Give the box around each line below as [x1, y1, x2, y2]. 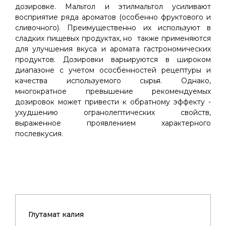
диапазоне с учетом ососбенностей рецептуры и [15, 66, 211, 75]
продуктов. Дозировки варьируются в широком [15, 55, 211, 64]
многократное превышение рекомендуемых [15, 87, 211, 96]
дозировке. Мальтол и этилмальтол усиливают [15, 2, 211, 11]
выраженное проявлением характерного [15, 119, 211, 128]
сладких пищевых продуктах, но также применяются [15, 34, 211, 43]
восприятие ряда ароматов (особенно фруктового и [15, 13, 211, 22]
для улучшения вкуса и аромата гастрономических [15, 44, 211, 53]
